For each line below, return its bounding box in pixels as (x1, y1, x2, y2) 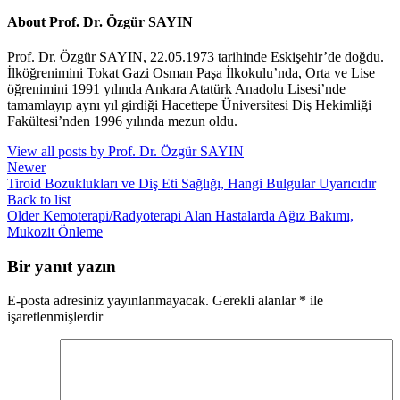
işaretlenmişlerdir (7, 309, 103, 325)
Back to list (7, 191, 71, 207)
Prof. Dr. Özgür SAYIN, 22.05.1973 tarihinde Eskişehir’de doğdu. (7, 48, 384, 64)
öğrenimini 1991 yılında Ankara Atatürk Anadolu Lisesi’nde (7, 80, 346, 96)
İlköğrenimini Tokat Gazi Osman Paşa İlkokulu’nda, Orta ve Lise (7, 64, 375, 80)
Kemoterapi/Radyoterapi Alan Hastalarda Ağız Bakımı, (43, 207, 354, 223)
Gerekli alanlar (212, 293, 299, 309)
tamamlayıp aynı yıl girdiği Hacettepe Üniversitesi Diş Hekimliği (7, 96, 371, 112)
